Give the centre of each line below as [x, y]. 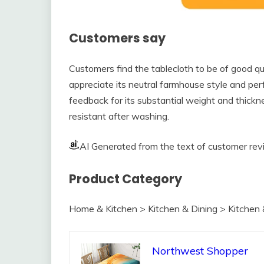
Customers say [117, 38]
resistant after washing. [119, 116]
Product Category [126, 179]
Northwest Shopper [200, 251]
